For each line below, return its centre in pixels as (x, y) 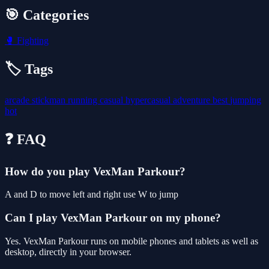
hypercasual (149, 100)
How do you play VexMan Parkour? (95, 171)
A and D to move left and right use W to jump (92, 195)
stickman (50, 100)
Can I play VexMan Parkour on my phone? (113, 217)
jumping (246, 100)
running (84, 100)
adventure (193, 100)
